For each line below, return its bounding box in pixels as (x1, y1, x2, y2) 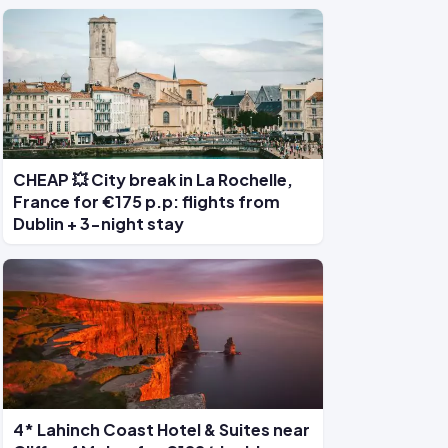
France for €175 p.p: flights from (13, 191, 280, 212)
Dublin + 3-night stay (13, 213, 184, 234)
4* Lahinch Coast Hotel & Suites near (13, 419, 310, 440)
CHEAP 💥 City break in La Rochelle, (13, 169, 293, 190)
